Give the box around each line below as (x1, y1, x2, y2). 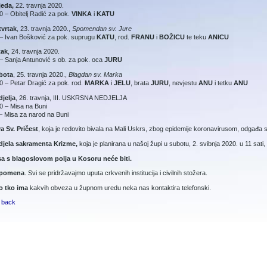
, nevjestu (169, 79, 198, 86)
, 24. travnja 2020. (8, 48, 60, 55)
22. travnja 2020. (14, 1, 64, 9)
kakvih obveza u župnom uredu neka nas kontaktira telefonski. (28, 184, 211, 191)
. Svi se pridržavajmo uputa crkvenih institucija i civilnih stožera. (24, 169, 207, 177)
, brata (131, 79, 151, 86)
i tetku (213, 79, 234, 86)
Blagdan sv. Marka (69, 70, 122, 78)
